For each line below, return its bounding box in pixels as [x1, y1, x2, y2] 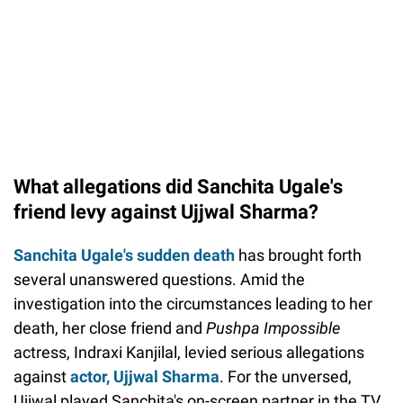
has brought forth [235, 245, 362, 264]
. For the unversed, [219, 366, 352, 386]
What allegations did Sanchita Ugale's [13, 175, 343, 198]
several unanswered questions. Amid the [13, 269, 305, 289]
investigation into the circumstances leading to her [13, 293, 372, 313]
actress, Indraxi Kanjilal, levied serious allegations [13, 342, 364, 362]
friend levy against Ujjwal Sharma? [13, 200, 318, 223]
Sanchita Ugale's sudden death [13, 245, 235, 264]
